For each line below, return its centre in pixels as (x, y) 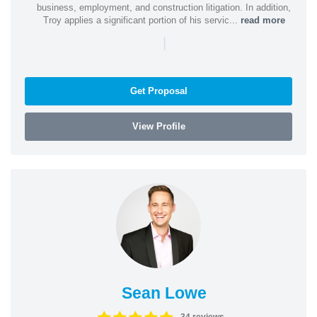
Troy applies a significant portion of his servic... (142, 20)
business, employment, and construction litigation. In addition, (164, 7)
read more (263, 20)
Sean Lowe (164, 293)
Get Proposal (158, 91)
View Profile (158, 126)
